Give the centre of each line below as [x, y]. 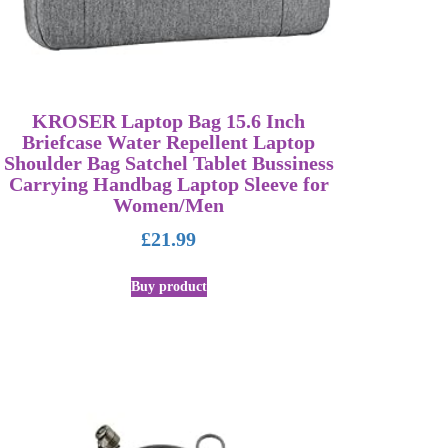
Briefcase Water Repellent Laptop [169, 142]
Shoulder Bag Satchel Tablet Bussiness [168, 163]
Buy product [168, 286]
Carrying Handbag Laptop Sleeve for [168, 184]
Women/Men [169, 205]
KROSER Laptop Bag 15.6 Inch [169, 121]
